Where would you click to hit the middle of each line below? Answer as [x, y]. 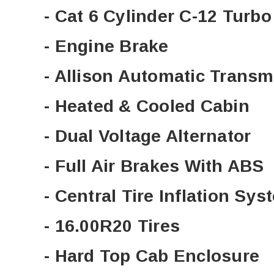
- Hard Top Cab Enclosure [152, 256]
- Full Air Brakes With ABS [154, 166]
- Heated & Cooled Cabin [147, 106]
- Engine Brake [106, 46]
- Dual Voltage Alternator [148, 136]
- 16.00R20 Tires [112, 226]
